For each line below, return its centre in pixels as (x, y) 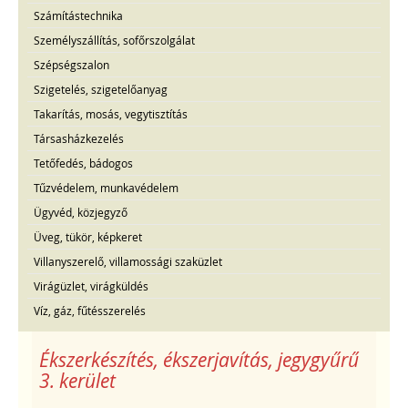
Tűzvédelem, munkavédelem (106, 187)
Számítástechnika (78, 15)
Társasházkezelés (79, 138)
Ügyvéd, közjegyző (81, 212)
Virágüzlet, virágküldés (91, 286)
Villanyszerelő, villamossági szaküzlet (128, 261)
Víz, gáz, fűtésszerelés (90, 310)
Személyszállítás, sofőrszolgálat (114, 40)
